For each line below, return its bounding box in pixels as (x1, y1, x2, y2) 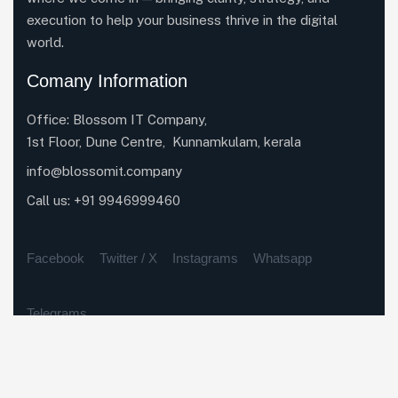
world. (27, 35, 64, 50)
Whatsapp (252, 251, 312, 266)
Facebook (26, 251, 84, 266)
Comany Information (27, 71, 187, 91)
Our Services (27, 362, 130, 381)
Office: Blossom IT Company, (27, 112, 207, 127)
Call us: (27, 193, 74, 208)
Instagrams (171, 251, 238, 266)
